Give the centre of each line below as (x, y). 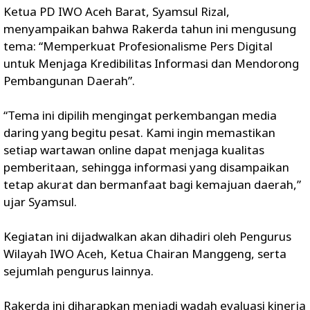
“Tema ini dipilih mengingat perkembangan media (140, 115)
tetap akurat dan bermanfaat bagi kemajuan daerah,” (152, 184)
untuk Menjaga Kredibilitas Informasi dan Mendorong (151, 63)
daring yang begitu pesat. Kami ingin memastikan (139, 132)
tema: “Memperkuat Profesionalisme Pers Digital (138, 46)
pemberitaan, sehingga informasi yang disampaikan (146, 167)
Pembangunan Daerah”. (69, 80)
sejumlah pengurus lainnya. (79, 271)
